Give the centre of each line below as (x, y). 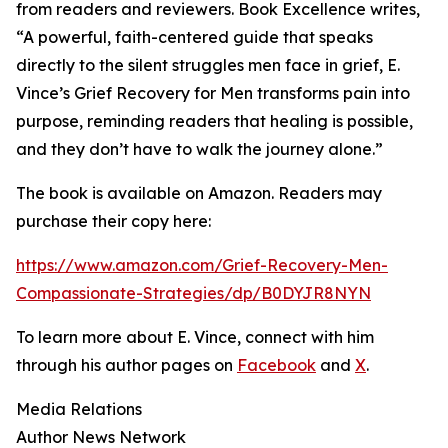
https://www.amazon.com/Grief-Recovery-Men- (202, 265)
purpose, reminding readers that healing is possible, (214, 121)
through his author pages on (126, 365)
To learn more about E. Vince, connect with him (195, 337)
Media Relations (79, 409)
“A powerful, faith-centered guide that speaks (194, 37)
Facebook (276, 365)
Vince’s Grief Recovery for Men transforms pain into (213, 93)
